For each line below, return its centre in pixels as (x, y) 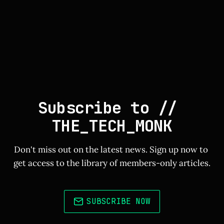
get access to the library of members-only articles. (112, 163)
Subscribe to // (112, 108)
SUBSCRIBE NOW (118, 201)
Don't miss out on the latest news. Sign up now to (112, 150)
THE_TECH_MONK (112, 126)
